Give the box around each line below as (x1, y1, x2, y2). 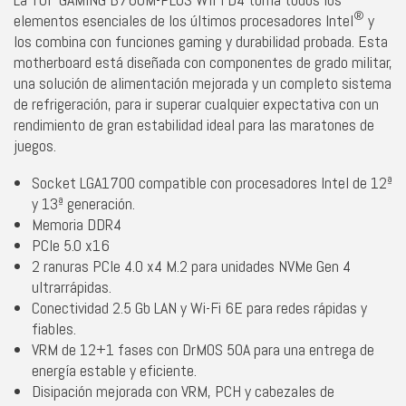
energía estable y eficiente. (32, 359, 197, 381)
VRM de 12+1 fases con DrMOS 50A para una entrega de (32, 338, 374, 360)
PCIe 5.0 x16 (32, 234, 110, 256)
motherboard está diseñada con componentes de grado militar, (14, 51, 392, 72)
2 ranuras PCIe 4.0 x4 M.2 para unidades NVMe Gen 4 (32, 255, 351, 276)
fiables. (32, 317, 76, 339)
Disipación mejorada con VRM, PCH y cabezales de (32, 380, 334, 401)
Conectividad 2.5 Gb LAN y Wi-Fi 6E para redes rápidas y (32, 296, 367, 318)
